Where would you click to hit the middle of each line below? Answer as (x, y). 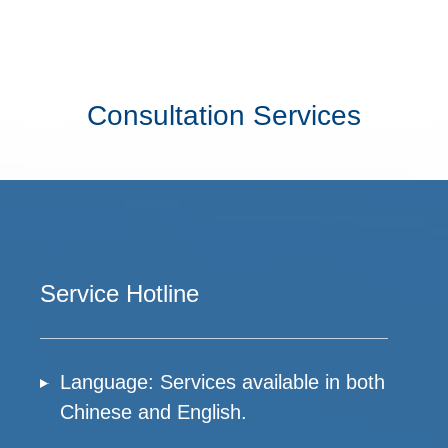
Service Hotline (119, 293)
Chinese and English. (153, 412)
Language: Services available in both (222, 382)
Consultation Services (224, 115)
